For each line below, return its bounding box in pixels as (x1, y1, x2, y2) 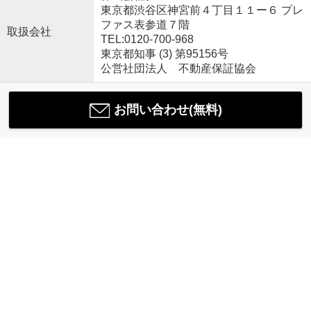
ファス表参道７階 (100, 19, 190, 31)
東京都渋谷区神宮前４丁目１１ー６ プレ (100, 4, 303, 17)
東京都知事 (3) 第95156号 (100, 48, 228, 60)
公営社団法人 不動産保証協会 (100, 62, 256, 75)
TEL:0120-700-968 (100, 33, 194, 46)
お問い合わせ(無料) (113, 103, 222, 117)
